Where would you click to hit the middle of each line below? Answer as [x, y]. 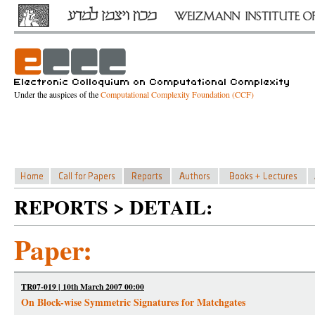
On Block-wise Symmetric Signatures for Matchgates [133, 302]
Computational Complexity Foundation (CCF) [177, 94]
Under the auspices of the [57, 94]
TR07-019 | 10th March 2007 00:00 [83, 287]
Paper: [53, 249]
